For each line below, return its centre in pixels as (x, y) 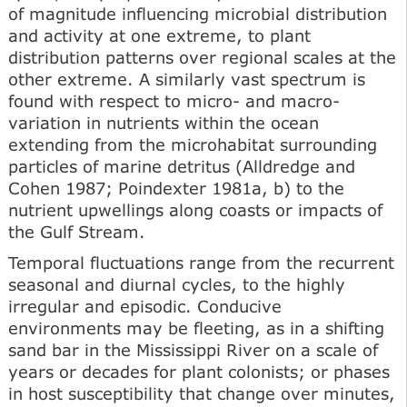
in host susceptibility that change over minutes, (202, 393)
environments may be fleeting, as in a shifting (196, 328)
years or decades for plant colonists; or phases (199, 371)
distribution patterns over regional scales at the (202, 57)
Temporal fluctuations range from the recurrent (201, 262)
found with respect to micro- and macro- (174, 100)
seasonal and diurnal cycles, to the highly (177, 284)
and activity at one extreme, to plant (159, 35)
